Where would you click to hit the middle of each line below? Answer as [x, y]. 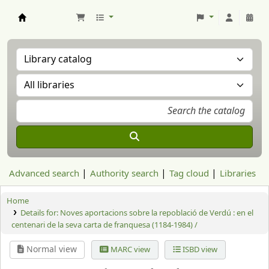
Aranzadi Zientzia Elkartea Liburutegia [85, 27]
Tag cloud [189, 174]
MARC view [129, 249]
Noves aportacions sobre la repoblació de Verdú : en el [156, 213]
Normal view [51, 249]
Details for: [40, 213]
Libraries [238, 174]
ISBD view [199, 249]
